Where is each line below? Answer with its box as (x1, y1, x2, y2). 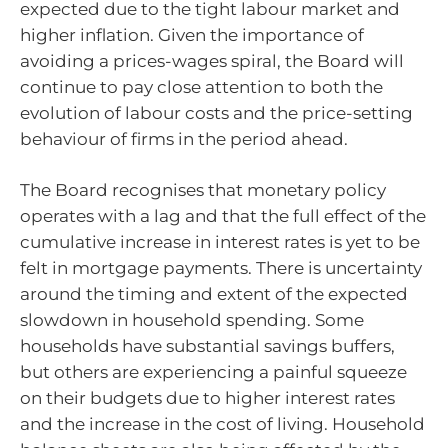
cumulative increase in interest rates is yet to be (20, 232, 420, 253)
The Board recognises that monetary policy (20, 180, 386, 201)
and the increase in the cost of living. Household (20, 414, 425, 435)
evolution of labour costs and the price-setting (20, 102, 413, 123)
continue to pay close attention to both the (20, 76, 383, 97)
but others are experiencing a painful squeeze (20, 362, 407, 383)
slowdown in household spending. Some (20, 310, 364, 331)
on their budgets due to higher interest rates (20, 388, 395, 409)
